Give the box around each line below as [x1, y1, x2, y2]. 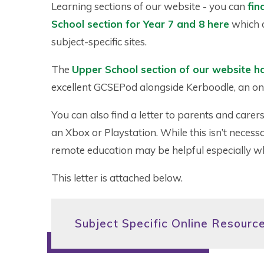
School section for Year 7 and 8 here [51, 17, 229, 30]
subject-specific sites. [51, 35, 147, 48]
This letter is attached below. [51, 171, 183, 184]
